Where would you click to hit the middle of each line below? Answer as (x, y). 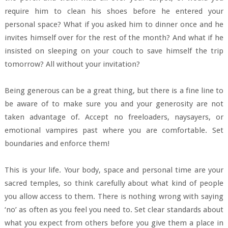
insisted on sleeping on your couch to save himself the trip (114, 51)
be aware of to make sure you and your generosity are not (114, 104)
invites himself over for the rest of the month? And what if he (114, 37)
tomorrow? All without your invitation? (72, 64)
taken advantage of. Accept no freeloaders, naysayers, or (114, 117)
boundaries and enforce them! (57, 143)
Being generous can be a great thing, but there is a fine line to (114, 90)
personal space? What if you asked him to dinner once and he (114, 24)
